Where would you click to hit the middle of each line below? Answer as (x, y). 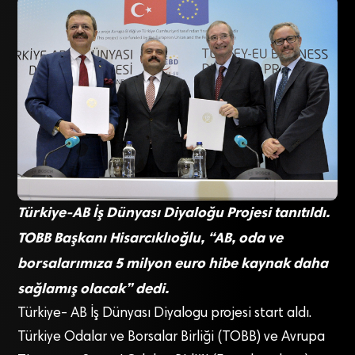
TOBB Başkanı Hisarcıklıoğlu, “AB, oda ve (151, 237)
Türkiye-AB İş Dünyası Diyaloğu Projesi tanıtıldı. (174, 212)
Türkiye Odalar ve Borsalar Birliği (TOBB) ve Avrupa (172, 337)
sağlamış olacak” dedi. (94, 288)
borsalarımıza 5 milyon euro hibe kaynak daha (173, 263)
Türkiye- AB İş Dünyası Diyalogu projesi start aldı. (165, 313)
